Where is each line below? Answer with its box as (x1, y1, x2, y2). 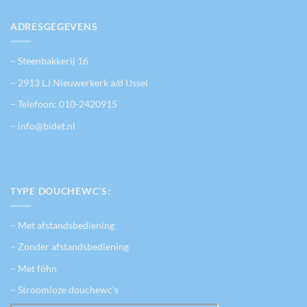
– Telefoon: (10, 98, 59, 110)
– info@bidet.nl (10, 119, 75, 132)
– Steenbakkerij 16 (10, 54, 88, 66)
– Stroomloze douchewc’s (10, 284, 119, 296)
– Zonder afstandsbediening (10, 241, 129, 253)
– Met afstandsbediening (10, 219, 114, 231)
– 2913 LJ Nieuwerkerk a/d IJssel (10, 76, 148, 88)
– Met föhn (10, 262, 57, 274)
